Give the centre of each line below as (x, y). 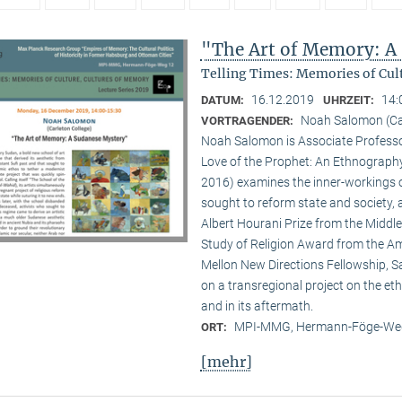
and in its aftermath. (257, 306)
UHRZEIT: (350, 100)
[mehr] (226, 361)
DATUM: (223, 100)
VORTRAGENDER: (248, 121)
